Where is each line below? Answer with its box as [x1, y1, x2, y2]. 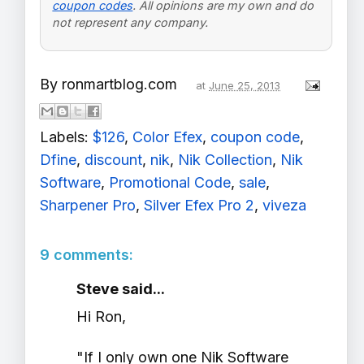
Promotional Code [109, 174, 231, 192]
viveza [262, 197, 306, 214]
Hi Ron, [76, 308, 126, 326]
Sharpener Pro [40, 197, 136, 214]
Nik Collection [178, 151, 272, 169]
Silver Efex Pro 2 [144, 197, 254, 214]
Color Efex [132, 128, 202, 146]
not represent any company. [52, 15, 209, 29]
